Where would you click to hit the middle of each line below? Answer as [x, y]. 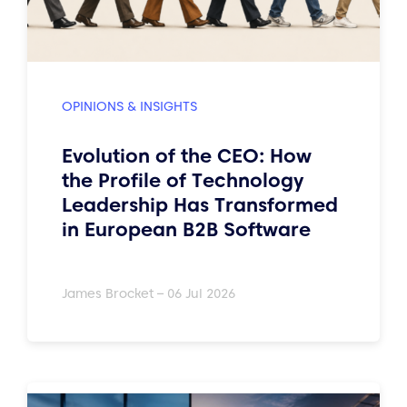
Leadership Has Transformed [200, 204]
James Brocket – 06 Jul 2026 [149, 293]
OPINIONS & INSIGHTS [129, 106]
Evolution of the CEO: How [187, 155]
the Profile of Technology [183, 180]
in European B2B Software [189, 229]
